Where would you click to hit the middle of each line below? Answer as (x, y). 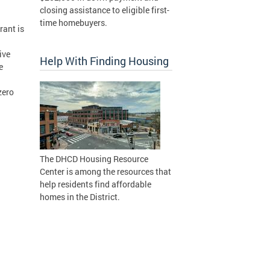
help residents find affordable (96, 184)
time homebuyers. (74, 23)
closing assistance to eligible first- (105, 10)
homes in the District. (80, 197)
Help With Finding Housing (104, 61)
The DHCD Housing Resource (94, 159)
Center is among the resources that (105, 171)
